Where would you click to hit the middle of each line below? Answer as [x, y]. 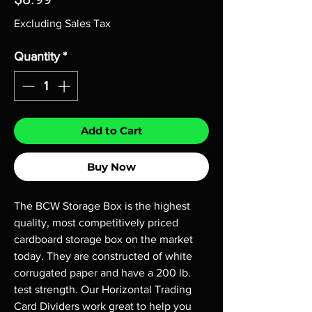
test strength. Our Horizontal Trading [103, 289]
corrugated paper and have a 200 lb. [102, 273]
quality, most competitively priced [96, 223]
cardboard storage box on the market [103, 239]
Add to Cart [111, 131]
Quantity [37, 56]
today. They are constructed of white [103, 256]
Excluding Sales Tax [62, 23]
